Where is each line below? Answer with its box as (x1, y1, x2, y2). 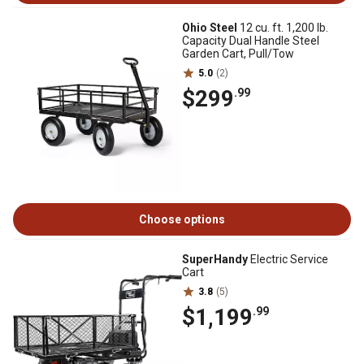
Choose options (139, 213, 225, 226)
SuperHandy (182, 253, 248, 266)
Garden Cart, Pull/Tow (182, 47, 294, 60)
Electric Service (248, 253, 328, 266)
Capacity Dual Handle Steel (182, 34, 319, 47)
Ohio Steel (182, 21, 237, 34)
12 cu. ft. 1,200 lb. (237, 21, 328, 34)
